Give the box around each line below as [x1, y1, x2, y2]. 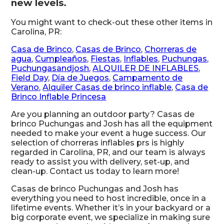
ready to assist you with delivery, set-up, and [11, 157, 190, 167]
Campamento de [112, 73, 183, 83]
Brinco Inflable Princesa [11, 92, 106, 102]
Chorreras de [144, 44, 197, 54]
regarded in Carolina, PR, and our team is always [11, 147, 206, 157]
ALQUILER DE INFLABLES [92, 63, 199, 73]
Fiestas [90, 54, 120, 64]
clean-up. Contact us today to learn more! [11, 166, 179, 176]
